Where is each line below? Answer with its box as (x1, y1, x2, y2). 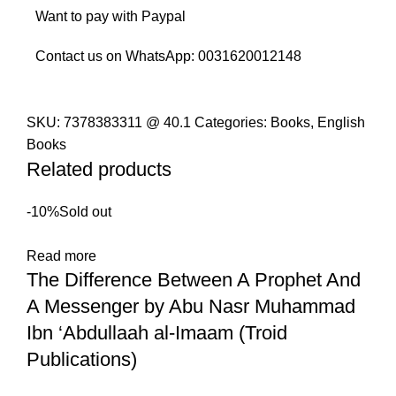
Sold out (59, 204, 111, 220)
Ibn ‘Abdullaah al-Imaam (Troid (27, 322, 287, 345)
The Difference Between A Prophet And (27, 269, 361, 292)
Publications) (27, 348, 137, 371)
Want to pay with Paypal (35, 9, 186, 25)
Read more (27, 248, 96, 264)
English (317, 115, 365, 131)
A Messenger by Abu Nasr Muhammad (27, 295, 355, 318)
